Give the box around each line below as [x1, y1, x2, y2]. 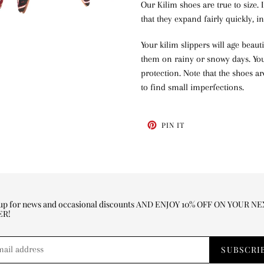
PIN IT [161, 120, 184, 130]
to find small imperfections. [141, 81, 244, 93]
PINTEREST [183, 132, 225, 142]
